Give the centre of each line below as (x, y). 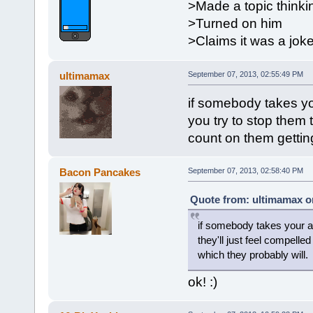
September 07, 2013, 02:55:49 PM (245, 74)
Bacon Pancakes (100, 172)
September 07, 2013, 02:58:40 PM (245, 170)
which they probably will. (253, 254)
